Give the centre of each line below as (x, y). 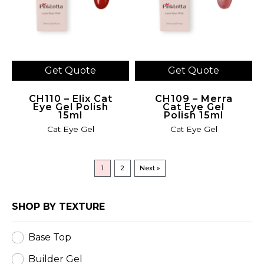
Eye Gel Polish (70, 107)
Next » (150, 168)
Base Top (50, 237)
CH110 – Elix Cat (70, 98)
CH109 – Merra (194, 98)
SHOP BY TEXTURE (58, 207)
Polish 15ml (194, 115)
